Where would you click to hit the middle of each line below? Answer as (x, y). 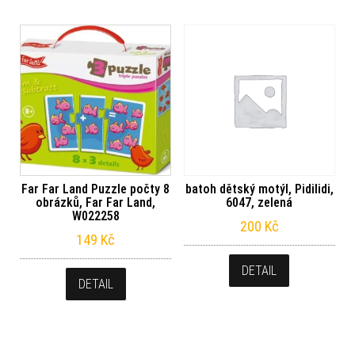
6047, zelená (260, 202)
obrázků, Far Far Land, (96, 202)
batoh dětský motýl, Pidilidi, (259, 189)
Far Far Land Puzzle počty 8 (96, 189)
